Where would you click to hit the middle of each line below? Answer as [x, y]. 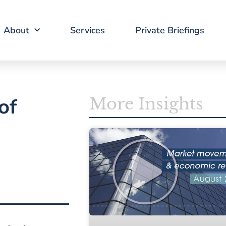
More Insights [146, 104]
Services [87, 30]
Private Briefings [169, 30]
